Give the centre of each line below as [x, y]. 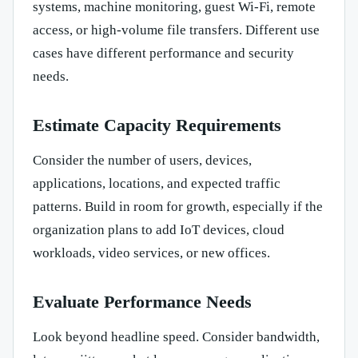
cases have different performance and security [163, 54]
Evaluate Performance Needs [142, 302]
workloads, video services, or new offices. [151, 253]
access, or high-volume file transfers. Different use [176, 30]
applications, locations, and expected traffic [157, 184]
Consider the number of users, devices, [142, 161]
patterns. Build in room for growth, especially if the [178, 207]
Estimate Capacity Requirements [157, 125]
